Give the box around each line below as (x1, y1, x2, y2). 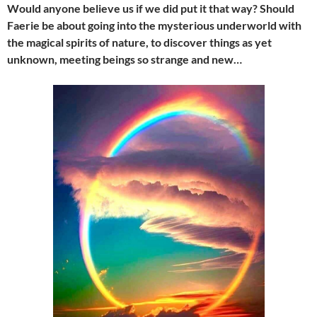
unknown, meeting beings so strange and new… (7, 52, 242, 66)
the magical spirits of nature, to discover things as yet (7, 35, 272, 49)
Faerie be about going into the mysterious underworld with (7, 18, 301, 32)
